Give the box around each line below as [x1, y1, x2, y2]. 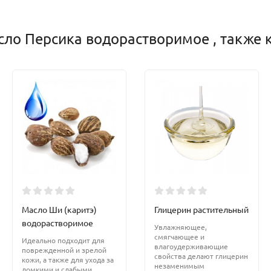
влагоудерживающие [154, 241, 228, 252]
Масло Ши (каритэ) [22, 204, 97, 215]
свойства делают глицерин [154, 251, 248, 261]
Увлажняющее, [154, 222, 207, 232]
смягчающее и [154, 232, 204, 242]
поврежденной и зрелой [22, 245, 106, 255]
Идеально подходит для [22, 235, 105, 246]
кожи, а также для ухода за [22, 255, 114, 265]
